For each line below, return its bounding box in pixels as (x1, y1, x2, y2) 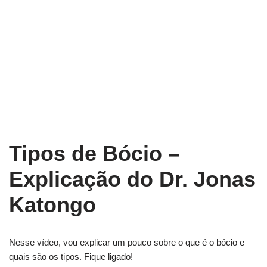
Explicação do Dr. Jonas (9, 167, 256, 191)
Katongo (9, 193, 96, 217)
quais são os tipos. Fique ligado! (9, 252, 133, 262)
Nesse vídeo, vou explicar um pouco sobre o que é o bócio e (9, 237, 244, 247)
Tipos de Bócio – (9, 141, 180, 166)
